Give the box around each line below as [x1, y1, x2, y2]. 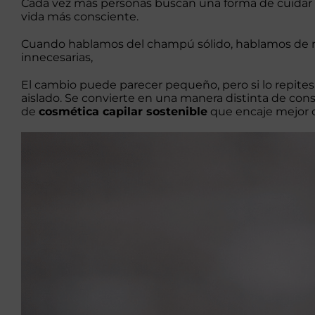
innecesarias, [21, 50, 93, 64]
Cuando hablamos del [21, 37, 147, 51]
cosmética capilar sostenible [39, 104, 207, 118]
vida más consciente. [21, 9, 139, 23]
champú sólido [147, 37, 231, 51]
